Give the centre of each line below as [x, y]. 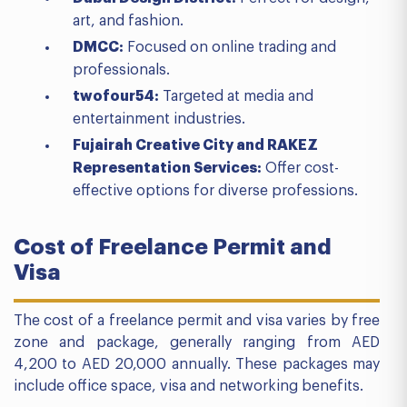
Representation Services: [167, 168]
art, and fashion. [128, 21]
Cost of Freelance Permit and [173, 247]
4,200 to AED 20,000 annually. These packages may [197, 364]
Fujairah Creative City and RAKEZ [195, 145]
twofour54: [116, 96]
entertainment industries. [159, 119]
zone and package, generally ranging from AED [197, 342]
